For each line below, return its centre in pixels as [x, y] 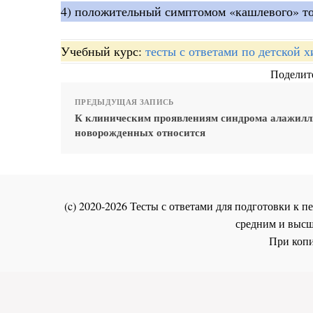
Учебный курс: [103, 51]
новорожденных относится [140, 132]
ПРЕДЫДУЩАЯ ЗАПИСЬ [124, 102]
